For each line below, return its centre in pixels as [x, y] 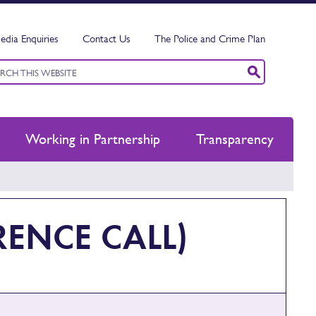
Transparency [235, 139]
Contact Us [107, 38]
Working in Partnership [92, 139]
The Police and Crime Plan [210, 38]
